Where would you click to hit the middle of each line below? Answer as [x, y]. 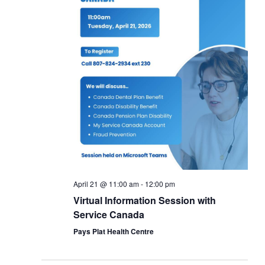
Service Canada [109, 214]
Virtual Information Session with [144, 200]
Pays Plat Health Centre [113, 231]
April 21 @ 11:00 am [106, 183]
